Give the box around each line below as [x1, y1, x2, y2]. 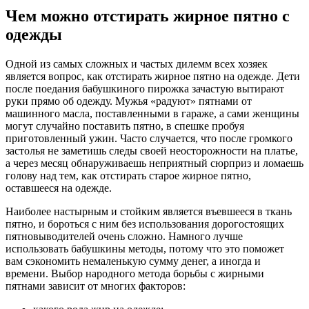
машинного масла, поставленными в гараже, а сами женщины [6, 107, 299, 119]
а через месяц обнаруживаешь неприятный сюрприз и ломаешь [6, 157, 303, 169]
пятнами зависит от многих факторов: [6, 279, 186, 292]
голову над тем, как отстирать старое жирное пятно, [6, 169, 251, 181]
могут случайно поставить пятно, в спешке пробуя [6, 119, 244, 132]
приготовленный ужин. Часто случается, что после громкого [6, 132, 292, 144]
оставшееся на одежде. [6, 181, 112, 194]
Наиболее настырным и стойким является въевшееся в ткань [6, 205, 292, 217]
